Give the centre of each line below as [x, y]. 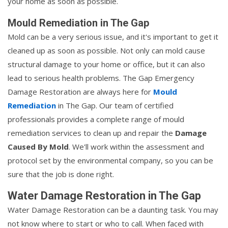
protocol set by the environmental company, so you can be [110, 161]
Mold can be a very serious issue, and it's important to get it [113, 37]
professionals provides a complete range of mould [96, 119]
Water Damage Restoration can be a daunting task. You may [113, 210]
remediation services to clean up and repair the [91, 133]
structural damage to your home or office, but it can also [106, 64]
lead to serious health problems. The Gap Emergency [101, 78]
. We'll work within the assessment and [136, 147]
